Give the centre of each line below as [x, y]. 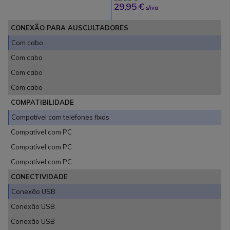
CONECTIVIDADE [40, 177]
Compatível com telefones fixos [61, 117]
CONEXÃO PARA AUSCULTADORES [70, 28]
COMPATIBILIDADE [43, 102]
